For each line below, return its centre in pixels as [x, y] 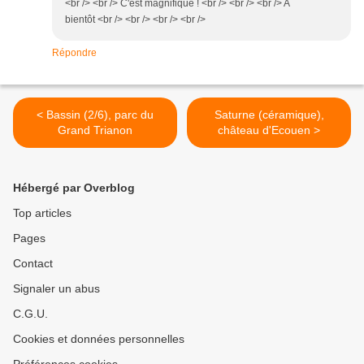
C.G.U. [30, 314]
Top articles [42, 213]
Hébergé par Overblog [74, 188]
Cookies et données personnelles [99, 339]
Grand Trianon [95, 130]
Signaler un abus [56, 289]
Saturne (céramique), [269, 115]
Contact [33, 264]
